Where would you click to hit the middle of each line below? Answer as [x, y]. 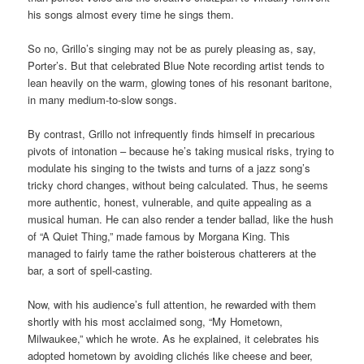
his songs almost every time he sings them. [131, 14]
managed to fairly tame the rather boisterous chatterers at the [172, 253]
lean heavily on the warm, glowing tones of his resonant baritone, [180, 83]
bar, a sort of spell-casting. [91, 271]
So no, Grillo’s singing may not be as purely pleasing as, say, [172, 49]
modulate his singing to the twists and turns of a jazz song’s [169, 168]
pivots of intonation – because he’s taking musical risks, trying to [181, 151]
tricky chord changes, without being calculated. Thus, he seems [178, 185]
